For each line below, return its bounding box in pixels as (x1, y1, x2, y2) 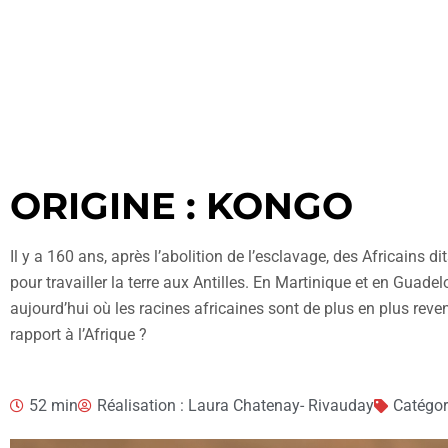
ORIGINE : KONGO (10, 183, 353, 228)
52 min (29, 396, 78, 415)
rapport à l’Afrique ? (10, 325, 147, 344)
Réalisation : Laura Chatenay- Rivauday (97, 396, 374, 415)
